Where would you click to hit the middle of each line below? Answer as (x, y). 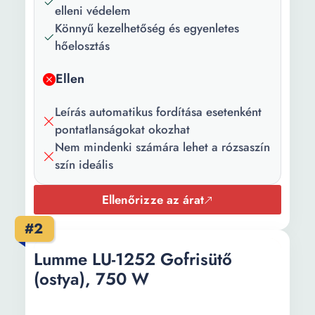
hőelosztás (82, 46)
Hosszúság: (68, 11)
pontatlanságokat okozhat (122, 129)
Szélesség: (66, 40)
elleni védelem (93, 11)
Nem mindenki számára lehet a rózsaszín (162, 147)
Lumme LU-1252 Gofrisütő (133, 259)
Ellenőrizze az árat (153, 200)
